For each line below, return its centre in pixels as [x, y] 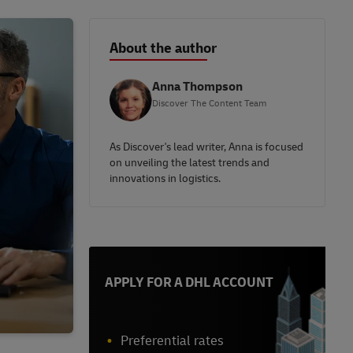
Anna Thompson [197, 87]
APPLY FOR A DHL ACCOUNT [189, 283]
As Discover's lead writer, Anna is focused [206, 147]
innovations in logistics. [165, 179]
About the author [163, 49]
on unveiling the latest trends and [190, 163]
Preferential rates [172, 341]
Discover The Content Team [209, 104]
